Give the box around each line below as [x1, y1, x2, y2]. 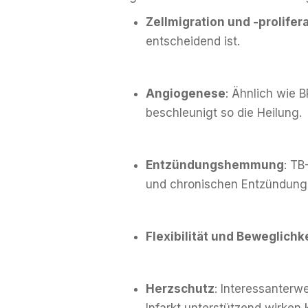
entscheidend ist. [146, 34, 240, 48]
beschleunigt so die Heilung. [146, 105, 302, 120]
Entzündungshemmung [146, 157, 284, 172]
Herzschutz [146, 281, 214, 296]
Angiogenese [146, 86, 225, 100]
